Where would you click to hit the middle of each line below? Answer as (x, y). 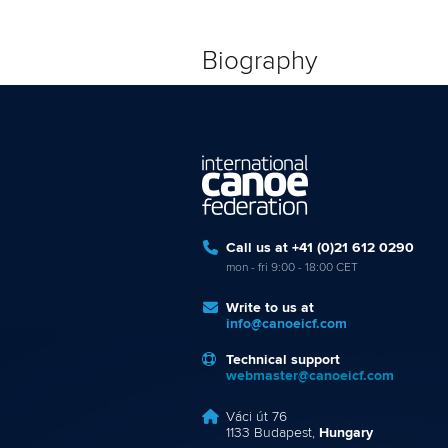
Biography (260, 61)
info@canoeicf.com (286, 324)
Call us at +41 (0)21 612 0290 (320, 248)
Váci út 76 (256, 417)
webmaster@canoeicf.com (310, 376)
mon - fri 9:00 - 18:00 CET (292, 268)
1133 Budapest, (272, 433)
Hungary (346, 433)
